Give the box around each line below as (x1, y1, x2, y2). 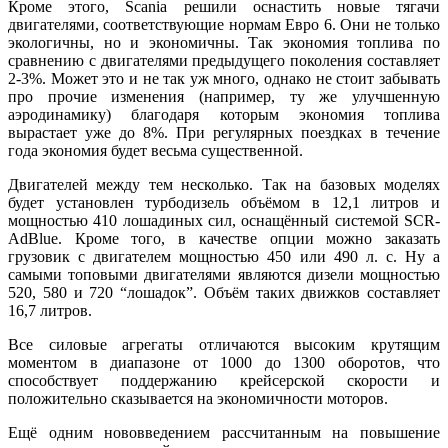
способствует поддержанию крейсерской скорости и (8, 371, 440, 389)
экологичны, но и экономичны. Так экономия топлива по (8, 33, 440, 51)
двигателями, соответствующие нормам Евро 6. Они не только (8, 15, 440, 33)
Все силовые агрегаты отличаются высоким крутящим (8, 335, 440, 353)
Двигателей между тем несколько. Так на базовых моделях (8, 175, 440, 193)
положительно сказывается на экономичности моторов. (8, 389, 388, 407)
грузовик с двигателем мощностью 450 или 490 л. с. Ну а (8, 247, 440, 265)
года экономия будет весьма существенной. (8, 141, 303, 159)
